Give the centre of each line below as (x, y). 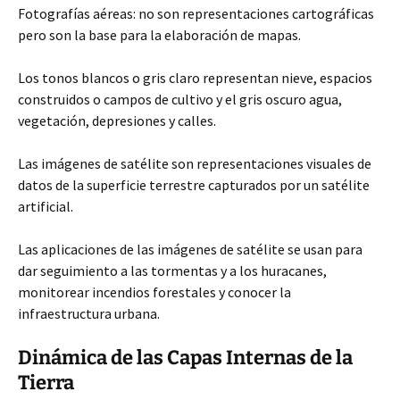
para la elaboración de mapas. (210, 35)
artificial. (46, 206)
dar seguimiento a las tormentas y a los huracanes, (172, 271)
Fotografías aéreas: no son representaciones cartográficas (196, 13)
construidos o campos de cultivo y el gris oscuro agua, (180, 99)
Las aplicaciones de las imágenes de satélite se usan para (190, 249)
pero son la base (69, 35)
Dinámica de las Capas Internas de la (185, 358)
